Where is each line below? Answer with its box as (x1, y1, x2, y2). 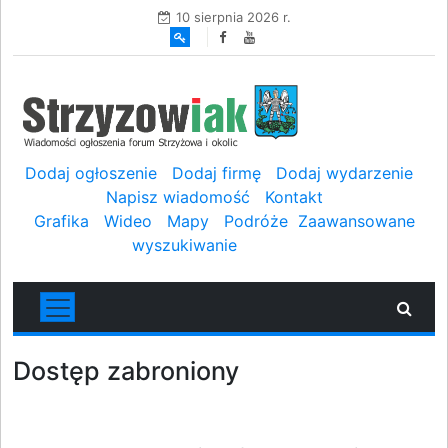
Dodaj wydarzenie (276, 163, 413, 183)
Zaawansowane (297, 211, 415, 231)
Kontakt (264, 187, 323, 207)
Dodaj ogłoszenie (25, 163, 157, 183)
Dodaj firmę (172, 163, 261, 183)
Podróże (223, 211, 288, 231)
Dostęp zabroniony (13, 356, 239, 386)
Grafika (33, 211, 89, 231)
